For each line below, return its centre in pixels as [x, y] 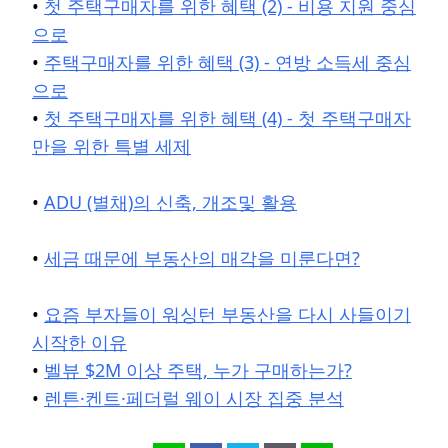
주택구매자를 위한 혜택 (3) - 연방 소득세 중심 [227, 62]
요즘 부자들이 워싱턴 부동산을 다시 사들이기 [227, 314]
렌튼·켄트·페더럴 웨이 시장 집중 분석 [194, 398]
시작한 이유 [79, 342]
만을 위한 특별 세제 [111, 146]
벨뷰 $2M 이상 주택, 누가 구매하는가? [198, 370]
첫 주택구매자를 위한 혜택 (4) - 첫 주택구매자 [227, 118]
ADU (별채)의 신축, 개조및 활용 [170, 202]
